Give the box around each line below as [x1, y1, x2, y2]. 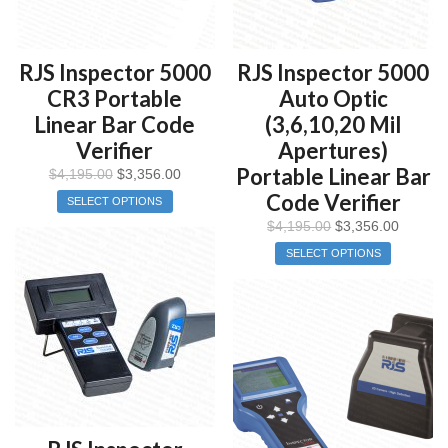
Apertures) [278, 136, 389, 164]
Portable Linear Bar [235, 162, 431, 190]
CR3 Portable [47, 84, 183, 112]
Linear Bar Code [34, 110, 196, 138]
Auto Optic [278, 84, 388, 112]
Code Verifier [265, 188, 401, 216]
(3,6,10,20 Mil [265, 110, 402, 138]
